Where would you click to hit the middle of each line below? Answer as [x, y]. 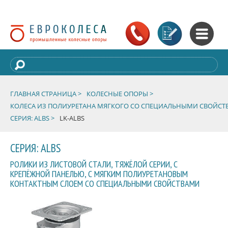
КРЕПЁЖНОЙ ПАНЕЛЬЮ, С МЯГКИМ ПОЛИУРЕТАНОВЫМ [99, 174]
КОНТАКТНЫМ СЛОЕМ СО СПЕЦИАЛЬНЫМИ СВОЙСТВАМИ [105, 183]
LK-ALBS [72, 118]
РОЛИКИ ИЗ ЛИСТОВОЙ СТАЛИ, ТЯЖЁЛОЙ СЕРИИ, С [94, 164]
